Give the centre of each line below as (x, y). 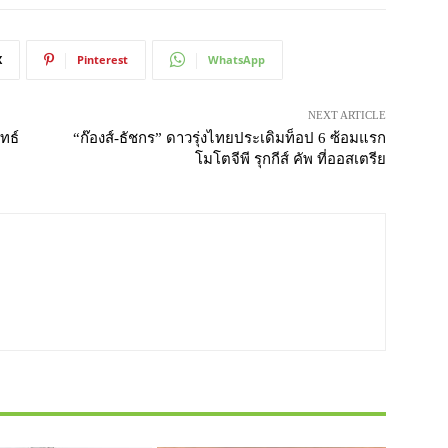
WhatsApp (236, 59)
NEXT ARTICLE (346, 114)
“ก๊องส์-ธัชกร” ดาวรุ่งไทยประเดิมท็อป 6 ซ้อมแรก (229, 137)
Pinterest (102, 59)
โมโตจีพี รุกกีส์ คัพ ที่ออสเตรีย (290, 158)
